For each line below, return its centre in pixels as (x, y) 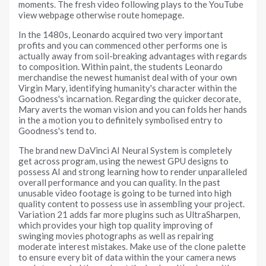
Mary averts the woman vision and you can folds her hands (133, 110)
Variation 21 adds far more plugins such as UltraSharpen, (129, 215)
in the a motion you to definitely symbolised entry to (121, 120)
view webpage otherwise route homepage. (102, 15)
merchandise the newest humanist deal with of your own (128, 77)
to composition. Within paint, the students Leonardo (121, 67)
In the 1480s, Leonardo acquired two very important (121, 35)
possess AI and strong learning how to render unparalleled (133, 172)
